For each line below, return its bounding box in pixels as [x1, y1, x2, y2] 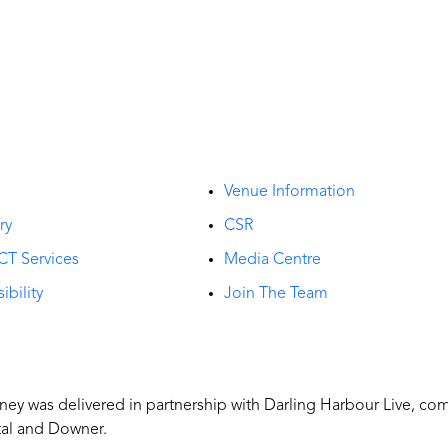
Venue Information [224, 183, 355, 200]
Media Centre [224, 251, 321, 268]
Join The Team [224, 285, 328, 302]
